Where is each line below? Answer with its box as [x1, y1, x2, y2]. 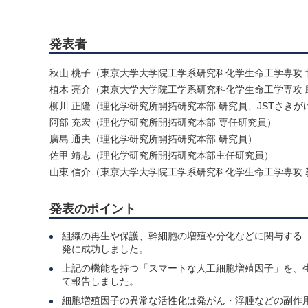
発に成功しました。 [62, 243, 148, 255]
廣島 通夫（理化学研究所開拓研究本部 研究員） [49, 133, 257, 145]
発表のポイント [49, 202, 136, 217]
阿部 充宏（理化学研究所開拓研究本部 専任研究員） [49, 117, 276, 129]
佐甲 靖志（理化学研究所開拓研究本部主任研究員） [49, 150, 274, 162]
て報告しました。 [62, 276, 139, 287]
